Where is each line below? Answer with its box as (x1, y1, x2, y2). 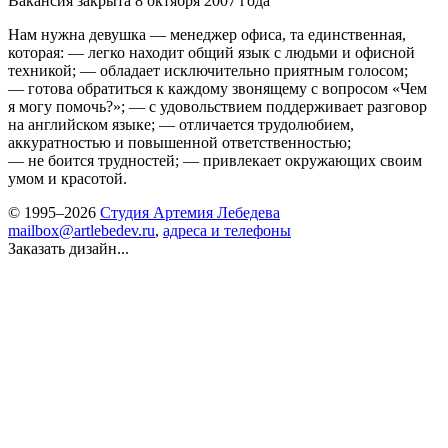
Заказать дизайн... (8, 239, 129, 257)
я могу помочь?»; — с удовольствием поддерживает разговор (8, 97, 427, 115)
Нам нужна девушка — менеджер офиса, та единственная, (8, 25, 406, 43)
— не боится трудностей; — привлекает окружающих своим (8, 151, 422, 169)
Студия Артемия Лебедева (100, 203, 280, 221)
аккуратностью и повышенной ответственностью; (8, 133, 351, 151)
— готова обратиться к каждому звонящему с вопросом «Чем (8, 79, 427, 97)
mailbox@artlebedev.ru (8, 221, 155, 239)
